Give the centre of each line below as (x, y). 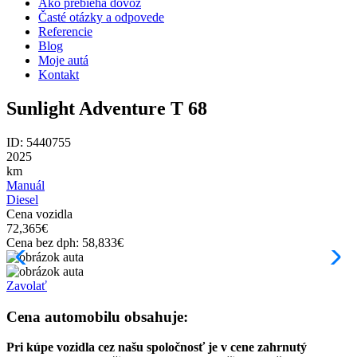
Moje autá (63, 60)
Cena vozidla (39, 214)
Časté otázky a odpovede (101, 17)
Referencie (65, 31)
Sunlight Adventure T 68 (107, 108)
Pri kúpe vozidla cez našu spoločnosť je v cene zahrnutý (157, 347)
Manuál (25, 185)
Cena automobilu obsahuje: (97, 316)
